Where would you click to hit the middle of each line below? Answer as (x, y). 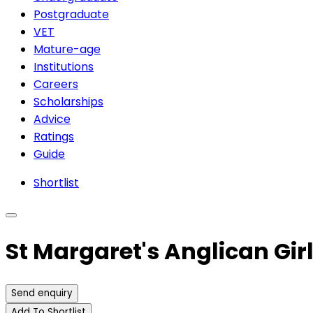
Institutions (64, 66)
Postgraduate (71, 14)
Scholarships (68, 101)
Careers (56, 84)
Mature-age (67, 49)
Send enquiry (42, 293)
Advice (52, 119)
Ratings (54, 136)
